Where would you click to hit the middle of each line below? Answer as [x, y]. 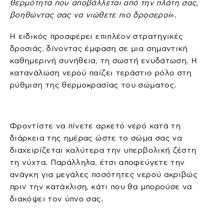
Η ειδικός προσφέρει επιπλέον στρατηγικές [97, 36]
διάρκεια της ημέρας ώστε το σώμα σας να [96, 138]
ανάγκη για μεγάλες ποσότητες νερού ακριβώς [104, 174]
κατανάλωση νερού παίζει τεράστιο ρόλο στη [101, 73]
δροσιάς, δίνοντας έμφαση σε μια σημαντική [99, 48]
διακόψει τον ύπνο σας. [56, 199]
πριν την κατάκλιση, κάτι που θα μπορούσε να [101, 186]
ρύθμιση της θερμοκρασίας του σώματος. [93, 85]
